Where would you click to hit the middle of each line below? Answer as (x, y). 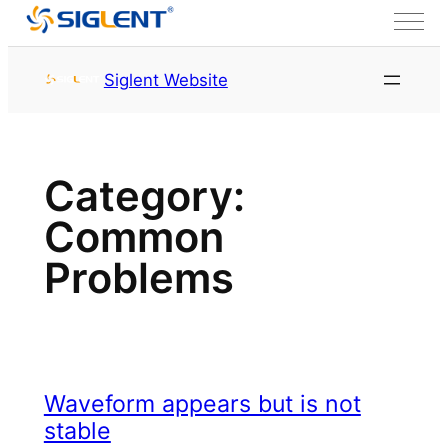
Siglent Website (165, 79)
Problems (138, 278)
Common (133, 237)
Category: (144, 196)
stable (77, 431)
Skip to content (67, 58)
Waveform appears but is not (202, 404)
